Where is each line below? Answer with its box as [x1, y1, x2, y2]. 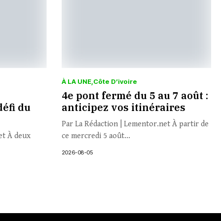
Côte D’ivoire [93, 77, 137, 85]
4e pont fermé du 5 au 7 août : [61, 88, 208, 102]
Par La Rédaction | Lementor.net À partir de [61, 119, 209, 129]
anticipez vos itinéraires [61, 100, 185, 114]
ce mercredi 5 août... [61, 131, 130, 141]
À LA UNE [61, 77, 91, 85]
